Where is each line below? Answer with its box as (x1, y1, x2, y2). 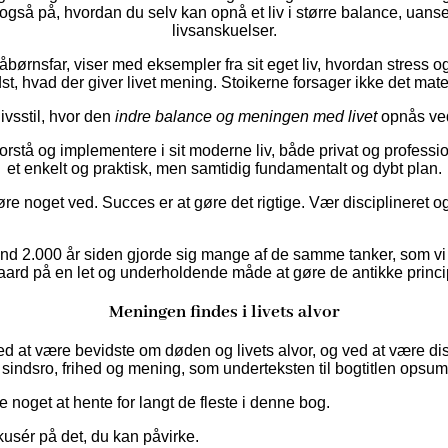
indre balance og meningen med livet (115, 108, 377, 126)
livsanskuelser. (171, 22, 277, 40)
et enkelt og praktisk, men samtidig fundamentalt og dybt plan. (6, 160, 442, 178)
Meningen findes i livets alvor (108, 300, 340, 323)
